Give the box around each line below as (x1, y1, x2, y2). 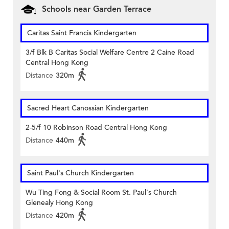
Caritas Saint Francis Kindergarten (27, 28, 136, 38)
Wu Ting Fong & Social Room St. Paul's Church (26, 188, 177, 198)
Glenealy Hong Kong (26, 198, 93, 208)
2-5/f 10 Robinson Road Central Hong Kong (26, 123, 167, 133)
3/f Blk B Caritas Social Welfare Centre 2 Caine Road (26, 48, 194, 58)
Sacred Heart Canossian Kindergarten (27, 103, 149, 113)
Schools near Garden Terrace (42, 4, 151, 15)
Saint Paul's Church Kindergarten (27, 168, 134, 178)
